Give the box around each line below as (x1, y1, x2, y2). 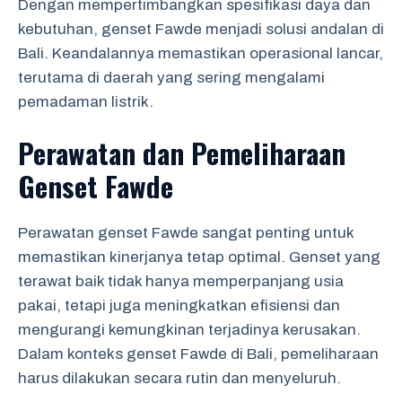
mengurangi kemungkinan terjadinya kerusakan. (18, 321, 361, 338)
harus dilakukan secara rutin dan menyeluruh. (18, 370, 341, 387)
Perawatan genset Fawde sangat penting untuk (18, 224, 354, 241)
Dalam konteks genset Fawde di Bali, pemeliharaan (18, 345, 379, 363)
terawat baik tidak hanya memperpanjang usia (18, 273, 344, 290)
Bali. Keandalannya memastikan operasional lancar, (18, 44, 383, 62)
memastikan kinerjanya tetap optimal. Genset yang (18, 249, 380, 266)
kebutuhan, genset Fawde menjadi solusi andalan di (18, 20, 384, 38)
